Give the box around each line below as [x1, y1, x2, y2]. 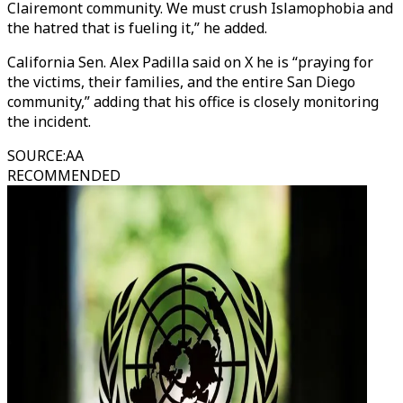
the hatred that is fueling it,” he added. [7, 18, 267, 38]
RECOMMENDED [7, 166, 121, 185]
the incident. [7, 112, 91, 131]
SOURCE [7, 146, 63, 166]
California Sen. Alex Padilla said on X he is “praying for [7, 52, 373, 72]
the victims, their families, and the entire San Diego [7, 72, 355, 92]
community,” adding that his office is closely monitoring [7, 92, 379, 112]
